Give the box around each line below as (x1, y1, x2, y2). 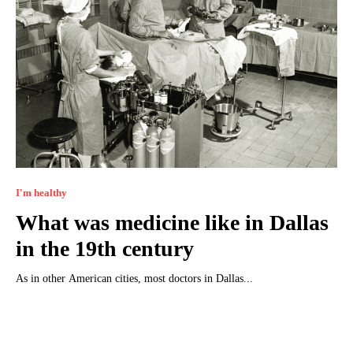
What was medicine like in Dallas (16, 210, 329, 236)
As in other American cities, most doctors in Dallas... (16, 273, 253, 285)
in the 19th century (16, 236, 194, 262)
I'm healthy (16, 187, 67, 199)
